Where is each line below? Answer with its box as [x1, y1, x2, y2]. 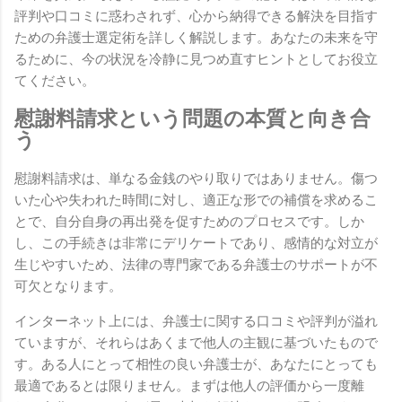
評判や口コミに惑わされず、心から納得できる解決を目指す [14, 7, 378, 24]
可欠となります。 [14, 277, 122, 294]
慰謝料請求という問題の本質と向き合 [14, 107, 371, 131]
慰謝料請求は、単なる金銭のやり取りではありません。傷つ [14, 170, 378, 187]
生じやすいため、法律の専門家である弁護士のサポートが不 [14, 256, 378, 273]
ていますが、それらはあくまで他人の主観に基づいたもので [14, 334, 378, 351]
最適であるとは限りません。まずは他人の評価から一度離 [14, 377, 364, 394]
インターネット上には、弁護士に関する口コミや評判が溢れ [14, 312, 378, 329]
